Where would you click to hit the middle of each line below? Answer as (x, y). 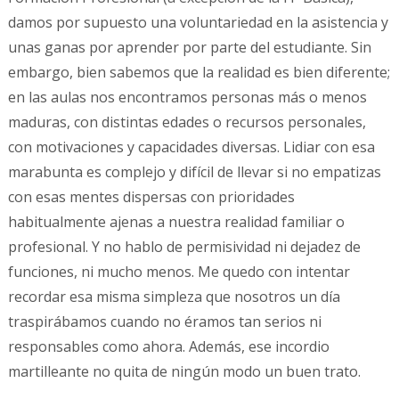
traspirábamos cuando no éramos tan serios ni (164, 322)
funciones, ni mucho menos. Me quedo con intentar (179, 272)
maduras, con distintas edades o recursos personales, (187, 122)
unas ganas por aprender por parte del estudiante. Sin (189, 48)
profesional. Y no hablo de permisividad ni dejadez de (184, 247)
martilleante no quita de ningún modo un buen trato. (184, 372)
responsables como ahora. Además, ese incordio (168, 347)
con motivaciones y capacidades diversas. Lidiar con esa (191, 147)
